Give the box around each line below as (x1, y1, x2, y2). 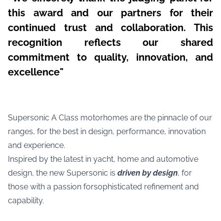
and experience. (8, 141, 65, 150)
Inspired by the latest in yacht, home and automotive (8, 154, 198, 164)
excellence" (8, 66, 64, 78)
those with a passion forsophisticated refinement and (8, 182, 199, 191)
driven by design (117, 168, 178, 178)
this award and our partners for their (8, 7, 213, 19)
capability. (8, 196, 44, 205)
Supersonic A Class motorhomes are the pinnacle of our (8, 113, 212, 122)
